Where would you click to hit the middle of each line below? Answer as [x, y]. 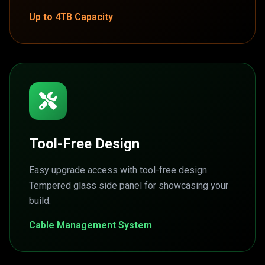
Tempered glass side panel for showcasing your [129, 185]
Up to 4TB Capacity [71, 17]
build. [40, 201]
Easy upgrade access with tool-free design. [119, 170]
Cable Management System [91, 225]
